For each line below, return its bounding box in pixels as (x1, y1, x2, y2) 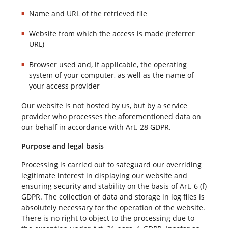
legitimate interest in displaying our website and (21, 170, 187, 180)
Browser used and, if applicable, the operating (28, 59, 187, 69)
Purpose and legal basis (21, 140, 104, 151)
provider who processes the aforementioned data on (21, 111, 201, 121)
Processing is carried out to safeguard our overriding (21, 159, 202, 169)
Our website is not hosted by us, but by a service (21, 100, 187, 110)
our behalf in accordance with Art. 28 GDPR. (21, 122, 171, 132)
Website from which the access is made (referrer (28, 28, 195, 39)
